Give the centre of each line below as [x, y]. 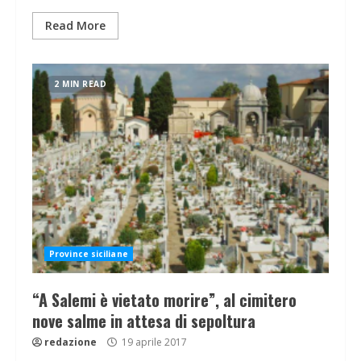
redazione [71, 342]
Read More [75, 26]
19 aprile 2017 [153, 342]
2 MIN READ [80, 84]
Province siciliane [89, 254]
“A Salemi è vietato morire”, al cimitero [164, 300]
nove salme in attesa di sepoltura [144, 321]
